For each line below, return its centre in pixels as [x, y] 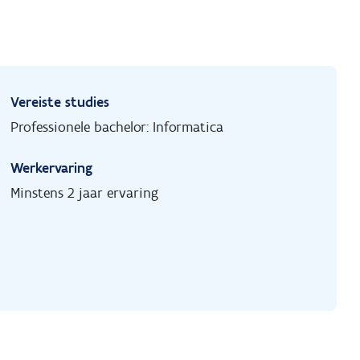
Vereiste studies [60, 102]
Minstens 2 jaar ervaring [85, 193]
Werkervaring [52, 168]
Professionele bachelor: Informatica [117, 127]
